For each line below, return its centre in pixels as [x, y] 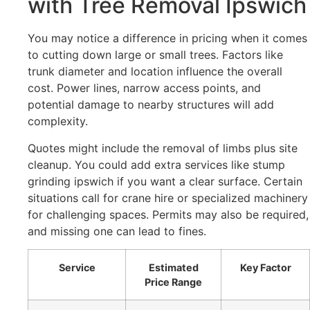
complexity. [58, 121]
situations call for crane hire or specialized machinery [168, 198]
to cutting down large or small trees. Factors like [155, 55]
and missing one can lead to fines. [117, 231]
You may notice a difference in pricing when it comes [167, 38]
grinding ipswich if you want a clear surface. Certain [165, 181]
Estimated [173, 268]
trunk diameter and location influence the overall [155, 72]
